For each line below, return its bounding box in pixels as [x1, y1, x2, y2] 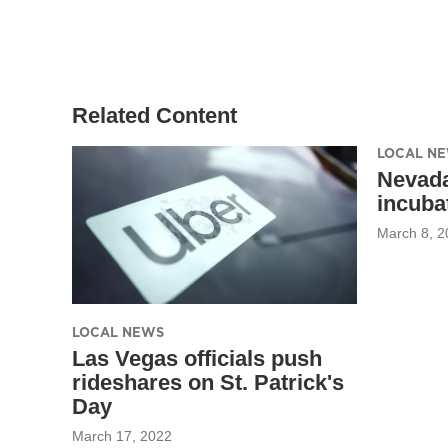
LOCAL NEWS [72, 322, 164, 341]
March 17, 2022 [72, 427, 172, 444]
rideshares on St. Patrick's [72, 369, 344, 395]
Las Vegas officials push [72, 345, 322, 371]
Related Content [72, 102, 237, 128]
